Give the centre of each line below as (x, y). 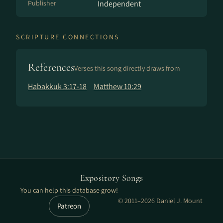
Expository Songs (111, 178)
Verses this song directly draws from (127, 68)
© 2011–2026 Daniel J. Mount (160, 201)
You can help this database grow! (69, 190)
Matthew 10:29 (117, 86)
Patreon (69, 206)
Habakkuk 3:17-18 (57, 86)
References (51, 67)
